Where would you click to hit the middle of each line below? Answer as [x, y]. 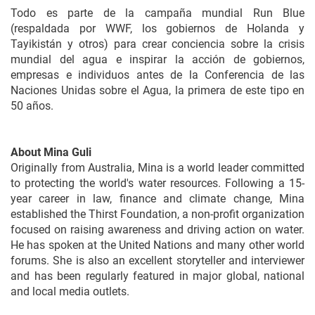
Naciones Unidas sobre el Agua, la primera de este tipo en [157, 90]
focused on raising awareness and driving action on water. [157, 230]
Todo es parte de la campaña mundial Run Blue [157, 13]
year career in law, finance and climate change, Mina [157, 199]
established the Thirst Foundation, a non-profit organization [157, 214]
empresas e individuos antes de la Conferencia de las [157, 75]
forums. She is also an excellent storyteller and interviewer [157, 261]
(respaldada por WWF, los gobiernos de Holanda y [157, 28]
